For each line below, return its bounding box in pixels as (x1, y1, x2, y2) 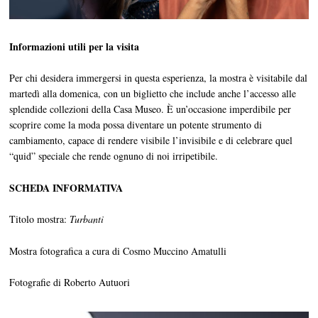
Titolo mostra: (9, 212, 70, 226)
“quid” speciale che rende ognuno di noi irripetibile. (9, 149, 219, 163)
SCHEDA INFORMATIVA (9, 180, 124, 195)
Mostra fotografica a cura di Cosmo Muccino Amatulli (9, 243, 227, 258)
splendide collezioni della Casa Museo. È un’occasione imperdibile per (9, 102, 292, 116)
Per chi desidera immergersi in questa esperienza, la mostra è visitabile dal (9, 71, 308, 85)
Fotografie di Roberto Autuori (9, 275, 131, 290)
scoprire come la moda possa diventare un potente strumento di (9, 118, 263, 132)
